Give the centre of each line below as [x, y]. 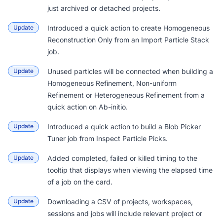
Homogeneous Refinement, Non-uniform [112, 83]
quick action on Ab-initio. [88, 107]
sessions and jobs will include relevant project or [125, 214]
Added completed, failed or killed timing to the [122, 158]
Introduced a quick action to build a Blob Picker [124, 127]
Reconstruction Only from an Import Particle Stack [128, 40]
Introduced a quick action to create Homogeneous [129, 28]
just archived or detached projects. [104, 8]
